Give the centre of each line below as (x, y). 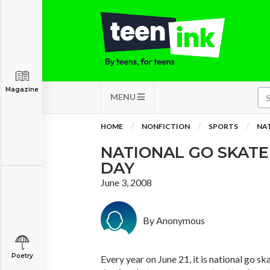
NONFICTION (166, 126)
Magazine (22, 89)
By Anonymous (174, 220)
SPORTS (223, 126)
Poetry (22, 256)
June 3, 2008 (126, 182)
